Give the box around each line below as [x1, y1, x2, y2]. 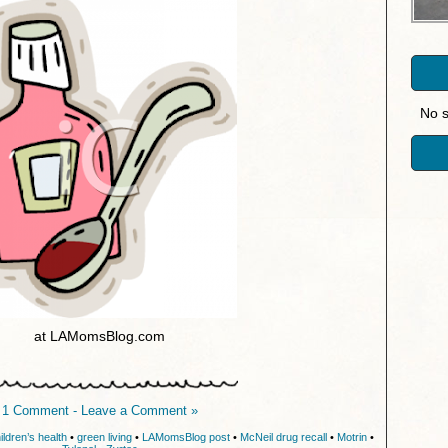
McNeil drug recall [239, 430, 327, 443]
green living [76, 430, 132, 443]
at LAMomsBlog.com [34, 328, 165, 344]
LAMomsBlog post [141, 430, 230, 443]
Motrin [336, 430, 367, 443]
